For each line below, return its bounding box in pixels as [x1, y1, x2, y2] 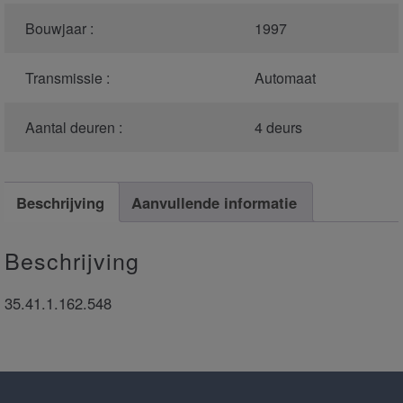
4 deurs [254, 117, 302, 139]
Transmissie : [24, 67, 110, 89]
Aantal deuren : [24, 117, 122, 139]
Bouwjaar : [24, 18, 94, 40]
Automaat [254, 67, 316, 89]
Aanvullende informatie [131, 191, 298, 213]
